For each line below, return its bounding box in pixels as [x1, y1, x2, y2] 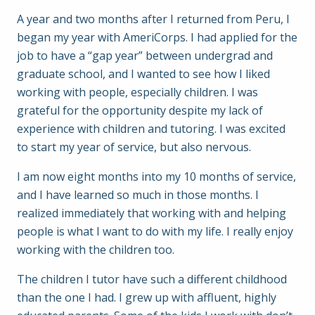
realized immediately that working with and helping [17, 205, 286, 221]
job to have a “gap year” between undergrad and [17, 48, 273, 63]
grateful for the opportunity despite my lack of [17, 103, 263, 118]
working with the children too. [17, 242, 174, 257]
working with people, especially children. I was [17, 84, 258, 100]
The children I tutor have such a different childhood [17, 271, 287, 287]
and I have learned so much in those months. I [17, 187, 259, 202]
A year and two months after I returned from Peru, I [17, 11, 290, 27]
